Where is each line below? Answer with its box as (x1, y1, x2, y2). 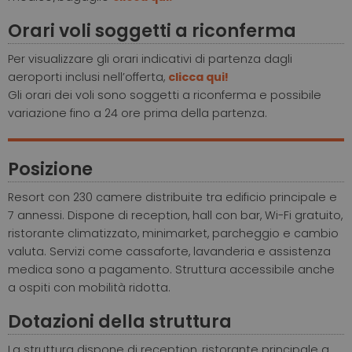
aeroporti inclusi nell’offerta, (8, 69, 168, 86)
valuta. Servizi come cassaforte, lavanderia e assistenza (8, 244, 331, 260)
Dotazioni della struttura (8, 309, 232, 335)
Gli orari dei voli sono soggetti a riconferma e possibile (8, 87, 321, 104)
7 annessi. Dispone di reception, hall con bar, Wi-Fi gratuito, (8, 207, 343, 224)
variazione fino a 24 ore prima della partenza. (8, 105, 267, 122)
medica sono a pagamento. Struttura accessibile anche (8, 262, 335, 278)
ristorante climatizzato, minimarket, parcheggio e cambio (8, 225, 339, 242)
